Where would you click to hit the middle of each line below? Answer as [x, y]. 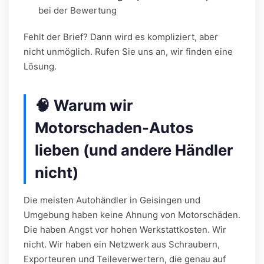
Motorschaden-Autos [114, 127]
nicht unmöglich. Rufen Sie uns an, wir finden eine [128, 51]
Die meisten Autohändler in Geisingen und [112, 200]
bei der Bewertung [77, 10]
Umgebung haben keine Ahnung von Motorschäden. [132, 214]
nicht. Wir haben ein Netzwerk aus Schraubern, [122, 244]
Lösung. [40, 66]
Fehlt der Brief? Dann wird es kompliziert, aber [121, 37]
